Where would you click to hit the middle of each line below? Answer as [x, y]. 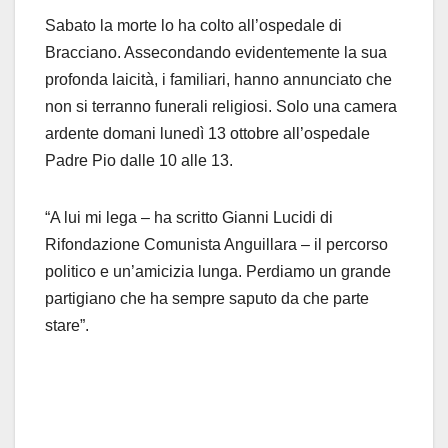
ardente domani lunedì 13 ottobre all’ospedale [207, 134]
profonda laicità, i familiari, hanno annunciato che [218, 80]
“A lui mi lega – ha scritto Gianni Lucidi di [189, 218]
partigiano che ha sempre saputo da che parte [207, 299]
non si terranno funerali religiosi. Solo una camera [221, 107]
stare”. [69, 326]
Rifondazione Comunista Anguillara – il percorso [216, 245]
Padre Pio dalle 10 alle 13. [141, 161]
